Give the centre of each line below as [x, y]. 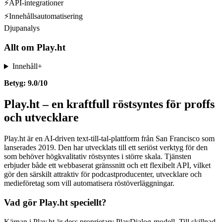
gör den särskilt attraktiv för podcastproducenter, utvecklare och [103, 174]
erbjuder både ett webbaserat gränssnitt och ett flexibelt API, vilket [107, 166]
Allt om [20, 47]
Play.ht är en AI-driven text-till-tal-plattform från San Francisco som [109, 139]
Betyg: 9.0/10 [26, 83]
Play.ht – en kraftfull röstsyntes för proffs [109, 104]
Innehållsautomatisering [46, 16]
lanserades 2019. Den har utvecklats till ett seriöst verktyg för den [106, 148]
